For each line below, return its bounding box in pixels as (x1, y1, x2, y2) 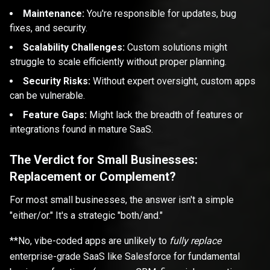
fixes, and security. (10, 22, 87, 34)
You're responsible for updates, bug (84, 8, 236, 20)
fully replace (169, 235, 221, 247)
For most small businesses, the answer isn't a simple (10, 194, 234, 206)
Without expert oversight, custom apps (90, 75, 256, 87)
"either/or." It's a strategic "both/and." (10, 210, 163, 222)
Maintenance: (23, 8, 84, 20)
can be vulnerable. (10, 90, 85, 102)
